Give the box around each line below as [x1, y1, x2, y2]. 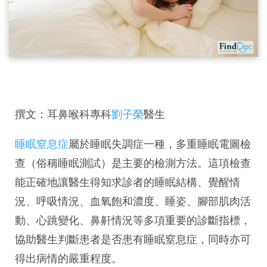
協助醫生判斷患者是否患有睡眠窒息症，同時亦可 [15, 232, 251, 246]
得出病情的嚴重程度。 [15, 252, 122, 265]
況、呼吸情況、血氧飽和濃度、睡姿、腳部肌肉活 [15, 194, 251, 208]
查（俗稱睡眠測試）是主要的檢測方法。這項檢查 [15, 156, 251, 170]
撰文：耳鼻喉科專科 [15, 107, 111, 121]
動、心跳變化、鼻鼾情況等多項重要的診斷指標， [15, 213, 251, 227]
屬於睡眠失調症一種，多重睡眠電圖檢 [69, 137, 251, 151]
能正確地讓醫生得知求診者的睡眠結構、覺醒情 [15, 175, 240, 189]
